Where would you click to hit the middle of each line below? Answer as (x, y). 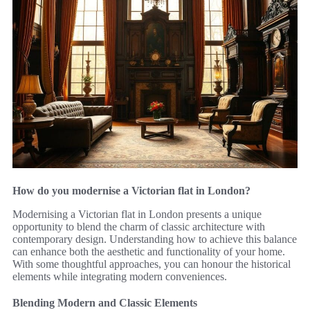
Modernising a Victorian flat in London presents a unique (137, 214)
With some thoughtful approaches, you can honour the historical (152, 264)
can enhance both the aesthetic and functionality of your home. (149, 251)
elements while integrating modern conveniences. (120, 276)
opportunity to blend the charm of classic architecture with (139, 226)
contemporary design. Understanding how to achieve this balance (155, 239)
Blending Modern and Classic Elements (105, 302)
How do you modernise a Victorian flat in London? (131, 190)
